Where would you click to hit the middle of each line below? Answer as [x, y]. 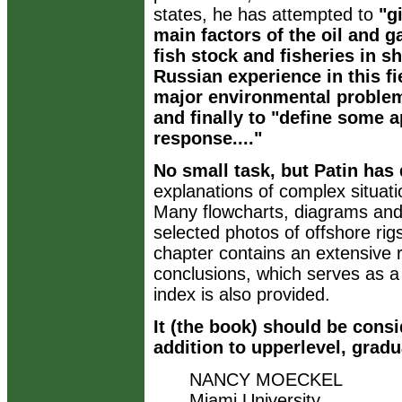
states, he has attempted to [266, 14]
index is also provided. [242, 294]
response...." [208, 138]
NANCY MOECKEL [266, 380]
